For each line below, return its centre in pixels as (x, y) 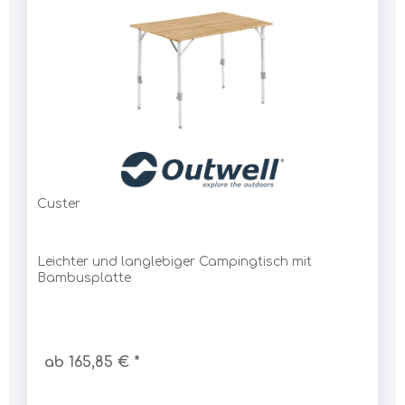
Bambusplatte (84, 278)
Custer (59, 204)
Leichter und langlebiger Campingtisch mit (174, 262)
